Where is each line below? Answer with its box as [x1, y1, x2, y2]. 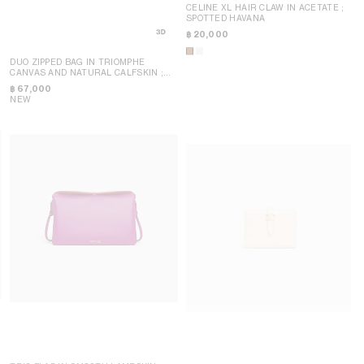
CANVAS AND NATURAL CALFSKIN [10, 67, 161, 77]
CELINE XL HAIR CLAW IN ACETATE [185, 2, 342, 12]
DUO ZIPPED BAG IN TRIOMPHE [10, 56, 145, 67]
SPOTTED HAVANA [185, 12, 266, 23]
